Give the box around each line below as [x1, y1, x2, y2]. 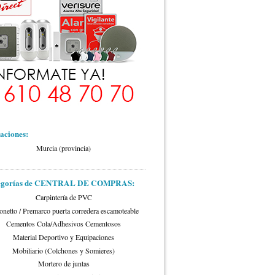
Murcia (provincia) [36, 142, 91, 153]
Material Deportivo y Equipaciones [13, 232, 115, 242]
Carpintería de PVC [35, 192, 92, 203]
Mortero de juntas [37, 258, 90, 269]
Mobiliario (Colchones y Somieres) [12, 245, 115, 255]
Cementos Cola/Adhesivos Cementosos [6, 219, 122, 229]
